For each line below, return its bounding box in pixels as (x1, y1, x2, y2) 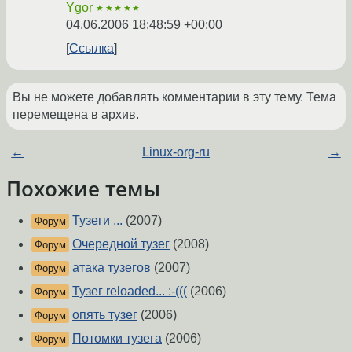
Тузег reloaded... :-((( (72, 284, 187, 299)
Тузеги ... (72, 214, 123, 228)
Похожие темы (6, 175, 160, 203)
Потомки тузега (72, 332, 162, 346)
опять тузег (72, 308, 137, 322)
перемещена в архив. (13, 108, 139, 122)
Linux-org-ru (141, 145, 210, 159)
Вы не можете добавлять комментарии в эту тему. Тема (13, 90, 336, 104)
